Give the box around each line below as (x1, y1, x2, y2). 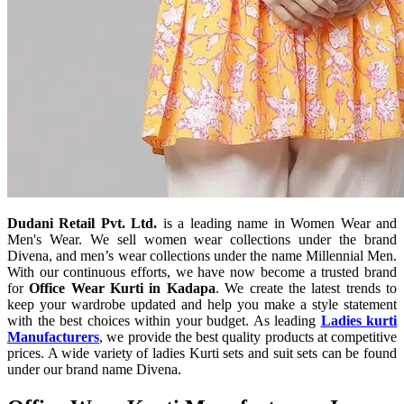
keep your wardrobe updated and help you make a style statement (7, 296, 397, 312)
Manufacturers (7, 328, 99, 344)
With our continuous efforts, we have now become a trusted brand (7, 263, 397, 280)
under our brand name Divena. (7, 361, 181, 377)
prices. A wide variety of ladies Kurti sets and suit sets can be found (7, 344, 397, 361)
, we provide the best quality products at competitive (99, 328, 397, 344)
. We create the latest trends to (215, 280, 398, 296)
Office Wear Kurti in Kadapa (29, 280, 216, 296)
